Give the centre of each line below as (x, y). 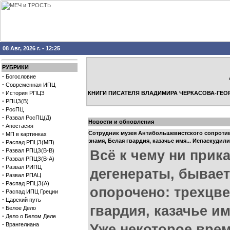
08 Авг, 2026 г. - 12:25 (31, 48)
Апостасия (20, 126)
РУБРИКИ (15, 67)
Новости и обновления (121, 122)
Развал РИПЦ (24, 167)
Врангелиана (22, 224)
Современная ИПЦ (31, 85)
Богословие (21, 76)
